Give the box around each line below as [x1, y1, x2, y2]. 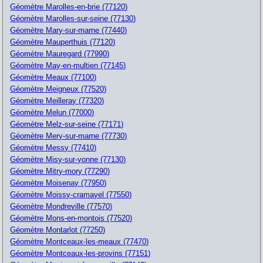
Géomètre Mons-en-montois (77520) [10, 213, 133, 222]
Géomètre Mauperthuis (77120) [10, 37, 116, 46]
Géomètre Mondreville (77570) [10, 201, 113, 211]
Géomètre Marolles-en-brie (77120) [10, 2, 128, 11]
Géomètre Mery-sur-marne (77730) [10, 131, 127, 140]
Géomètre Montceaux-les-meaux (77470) [10, 237, 149, 246]
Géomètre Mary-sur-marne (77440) [10, 25, 127, 35]
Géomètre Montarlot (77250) [10, 225, 106, 234]
